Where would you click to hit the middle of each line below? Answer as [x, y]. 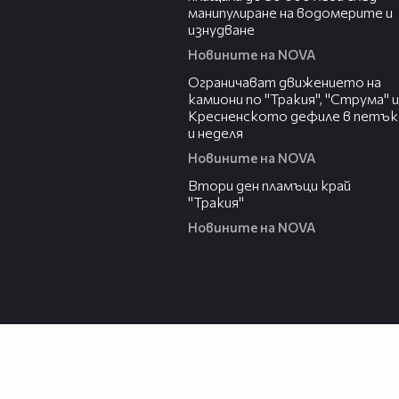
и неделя [216, 133]
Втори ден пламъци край [269, 185]
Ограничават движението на [285, 82]
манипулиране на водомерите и [290, 12]
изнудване [221, 29]
